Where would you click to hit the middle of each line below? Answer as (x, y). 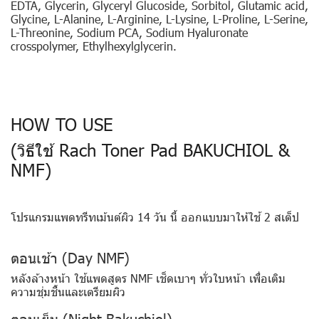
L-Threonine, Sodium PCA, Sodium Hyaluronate (129, 32)
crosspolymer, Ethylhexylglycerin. (94, 46)
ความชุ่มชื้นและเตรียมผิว (68, 291)
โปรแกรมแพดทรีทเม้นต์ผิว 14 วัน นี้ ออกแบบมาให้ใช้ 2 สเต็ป (155, 216)
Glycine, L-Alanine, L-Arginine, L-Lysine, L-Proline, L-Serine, (159, 19)
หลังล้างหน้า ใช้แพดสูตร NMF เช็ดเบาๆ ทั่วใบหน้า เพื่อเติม (148, 278)
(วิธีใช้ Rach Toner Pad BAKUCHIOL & (150, 149)
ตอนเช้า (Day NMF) (70, 257)
